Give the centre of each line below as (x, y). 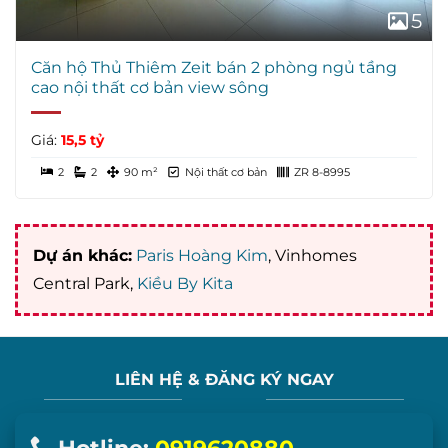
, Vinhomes (312, 256)
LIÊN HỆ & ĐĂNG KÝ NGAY (224, 380)
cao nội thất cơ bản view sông (150, 87)
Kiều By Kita (185, 284)
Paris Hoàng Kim (202, 256)
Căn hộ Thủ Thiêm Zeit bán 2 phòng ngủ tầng (214, 67)
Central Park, (85, 284)
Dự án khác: (82, 256)
